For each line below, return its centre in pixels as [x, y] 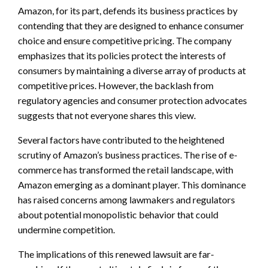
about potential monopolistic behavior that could [118, 214]
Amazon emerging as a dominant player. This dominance [132, 184]
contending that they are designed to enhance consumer [131, 25]
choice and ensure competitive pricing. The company [125, 40]
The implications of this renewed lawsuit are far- [116, 254]
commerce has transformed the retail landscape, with [126, 169]
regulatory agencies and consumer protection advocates [133, 100]
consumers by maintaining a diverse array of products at [132, 70]
